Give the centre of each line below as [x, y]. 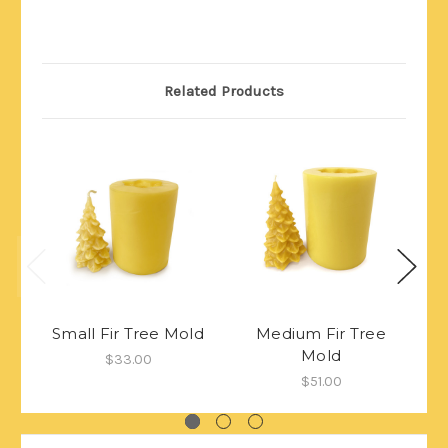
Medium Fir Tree [321, 333]
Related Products [224, 90]
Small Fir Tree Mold [128, 333]
